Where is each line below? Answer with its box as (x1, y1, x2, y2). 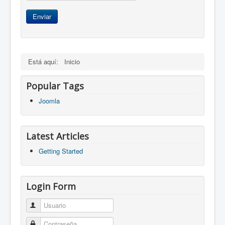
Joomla (39, 96, 60, 106)
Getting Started (39, 146, 83, 156)
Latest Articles (26, 130, 89, 143)
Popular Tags (26, 80, 84, 92)
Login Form (26, 180, 76, 193)
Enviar (33, 12, 51, 22)
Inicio (64, 57, 80, 67)
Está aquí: (28, 57, 62, 67)
